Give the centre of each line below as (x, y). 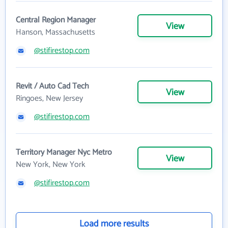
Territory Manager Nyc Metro (64, 152)
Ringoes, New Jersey (49, 98)
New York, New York (51, 165)
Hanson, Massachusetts (55, 32)
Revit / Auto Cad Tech (52, 86)
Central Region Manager (56, 20)
